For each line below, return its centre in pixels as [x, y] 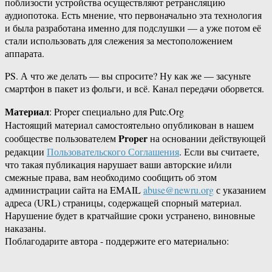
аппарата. [25, 53]
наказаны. [25, 228]
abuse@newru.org [178, 190]
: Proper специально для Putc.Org [117, 112]
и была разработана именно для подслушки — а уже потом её [133, 28]
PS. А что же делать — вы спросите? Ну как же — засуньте [128, 76]
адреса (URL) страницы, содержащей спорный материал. [123, 203]
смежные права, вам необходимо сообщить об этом [111, 177]
